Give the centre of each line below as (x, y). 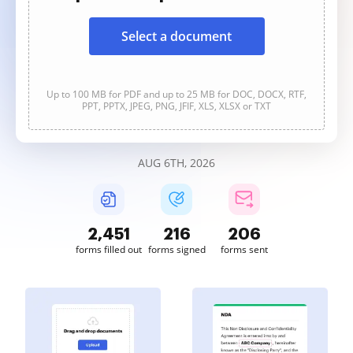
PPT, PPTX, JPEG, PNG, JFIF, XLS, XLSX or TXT (176, 106)
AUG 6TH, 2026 (176, 163)
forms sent (244, 249)
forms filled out (109, 249)
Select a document (176, 36)
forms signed (176, 249)
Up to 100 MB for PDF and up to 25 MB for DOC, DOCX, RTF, (176, 94)
